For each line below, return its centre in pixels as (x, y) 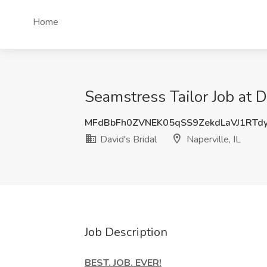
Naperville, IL (212, 139)
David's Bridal (127, 139)
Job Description (126, 232)
